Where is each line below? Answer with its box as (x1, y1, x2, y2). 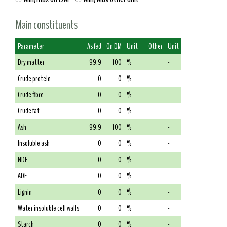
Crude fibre (18, 89, 44, 101)
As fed (87, 41, 101, 52)
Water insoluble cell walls (18, 203, 79, 214)
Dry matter (18, 57, 45, 68)
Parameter (18, 41, 44, 52)
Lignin (18, 186, 32, 198)
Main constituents (15, 17, 78, 33)
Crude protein (18, 73, 51, 85)
